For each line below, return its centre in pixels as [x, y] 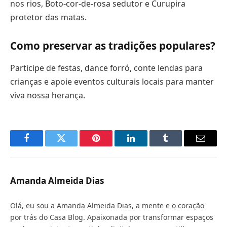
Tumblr [178, 146]
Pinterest [111, 146]
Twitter [74, 146]
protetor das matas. [48, 17]
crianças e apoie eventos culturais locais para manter [112, 81]
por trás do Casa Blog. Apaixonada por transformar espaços [112, 217]
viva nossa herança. [48, 95]
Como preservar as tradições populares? [113, 46]
